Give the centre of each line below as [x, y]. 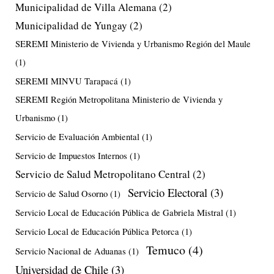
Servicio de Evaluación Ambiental [77, 136]
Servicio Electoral [168, 192]
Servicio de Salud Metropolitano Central [103, 174]
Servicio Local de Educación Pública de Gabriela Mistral [119, 212]
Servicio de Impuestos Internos [71, 155]
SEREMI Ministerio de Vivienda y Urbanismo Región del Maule [133, 43]
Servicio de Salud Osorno [61, 193]
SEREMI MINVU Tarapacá [67, 81]
